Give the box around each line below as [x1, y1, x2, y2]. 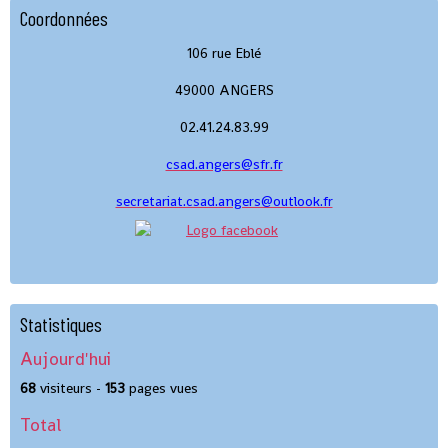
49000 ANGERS [174, 80, 274, 99]
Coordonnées [20, 5, 108, 30]
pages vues [125, 378, 198, 397]
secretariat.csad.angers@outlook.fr [115, 191, 333, 210]
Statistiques [20, 311, 102, 336]
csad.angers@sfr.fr [165, 154, 283, 173]
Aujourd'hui [20, 347, 111, 370]
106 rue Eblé [187, 43, 261, 62]
